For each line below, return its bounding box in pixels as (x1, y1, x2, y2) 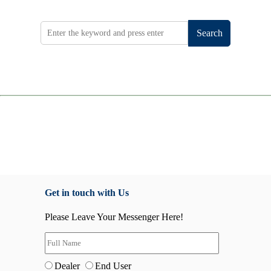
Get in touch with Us (45, 188, 129, 198)
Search (196, 27, 223, 38)
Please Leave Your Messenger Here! (45, 211, 183, 222)
